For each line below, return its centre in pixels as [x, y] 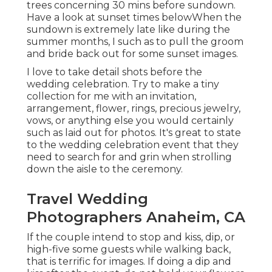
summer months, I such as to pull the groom [135, 42]
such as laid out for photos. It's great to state [134, 133]
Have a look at [62, 18]
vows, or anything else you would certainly [130, 121]
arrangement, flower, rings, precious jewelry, [134, 109]
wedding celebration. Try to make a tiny [123, 84]
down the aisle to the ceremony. [105, 169]
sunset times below [145, 18]
